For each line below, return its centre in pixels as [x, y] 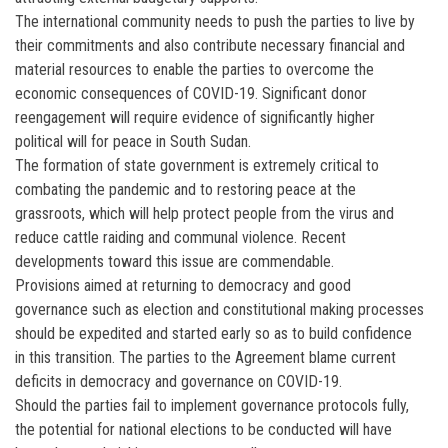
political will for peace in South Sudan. [133, 141]
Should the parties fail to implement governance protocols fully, [212, 405]
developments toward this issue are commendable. [174, 261]
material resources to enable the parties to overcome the [194, 69]
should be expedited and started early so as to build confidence [213, 333]
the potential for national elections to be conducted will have [203, 429]
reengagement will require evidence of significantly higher [195, 117]
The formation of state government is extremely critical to [197, 165]
